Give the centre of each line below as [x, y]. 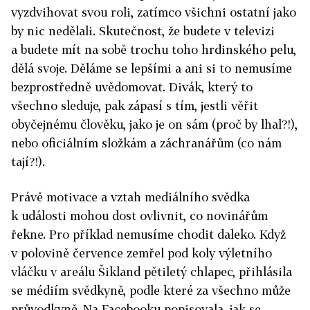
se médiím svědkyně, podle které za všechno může [151, 290]
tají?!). [28, 162]
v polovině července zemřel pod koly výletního [142, 253]
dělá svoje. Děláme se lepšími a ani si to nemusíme [152, 68]
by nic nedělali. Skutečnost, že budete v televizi [143, 31]
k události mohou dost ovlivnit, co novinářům [139, 216]
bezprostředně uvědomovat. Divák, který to [132, 87]
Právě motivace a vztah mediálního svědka [130, 197]
